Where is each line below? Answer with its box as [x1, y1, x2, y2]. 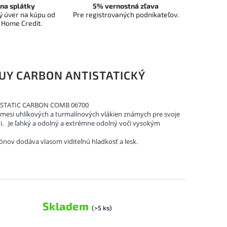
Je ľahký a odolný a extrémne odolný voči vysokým [7, 119, 160, 128]
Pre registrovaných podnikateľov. [72, 10, 179, 19]
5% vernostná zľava [93, 2, 159, 10]
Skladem [42, 199, 92, 212]
